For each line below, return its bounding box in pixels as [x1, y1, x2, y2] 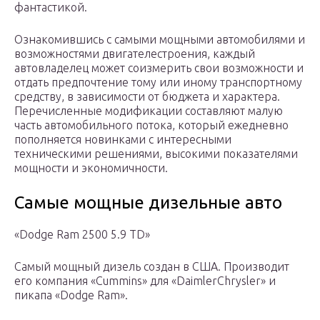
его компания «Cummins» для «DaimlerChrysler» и [14, 274, 276, 288]
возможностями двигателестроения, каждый [14, 47, 255, 61]
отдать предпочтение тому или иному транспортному [14, 76, 302, 89]
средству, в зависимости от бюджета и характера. [14, 90, 280, 104]
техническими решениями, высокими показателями [14, 147, 298, 161]
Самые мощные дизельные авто [14, 193, 282, 213]
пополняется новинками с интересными [14, 133, 231, 146]
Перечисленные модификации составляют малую [14, 104, 283, 118]
